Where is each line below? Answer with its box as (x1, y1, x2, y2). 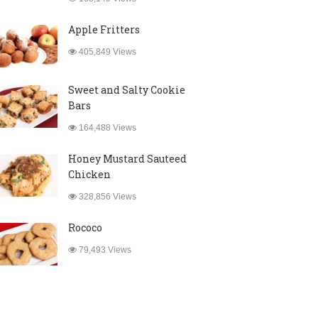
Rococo (67, 221, 102, 234)
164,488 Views (76, 123, 136, 133)
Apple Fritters (67, 23, 140, 36)
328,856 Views (76, 192, 136, 202)
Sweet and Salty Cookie (67, 83, 185, 97)
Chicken (67, 168, 111, 181)
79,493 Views (76, 245, 131, 255)
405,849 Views (76, 47, 136, 57)
